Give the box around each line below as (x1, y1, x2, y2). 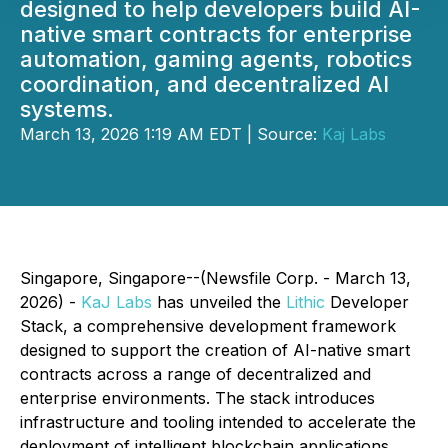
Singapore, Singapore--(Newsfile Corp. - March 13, (20, 268, 411, 288)
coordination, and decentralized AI (20, 71, 389, 97)
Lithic (286, 292, 325, 312)
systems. (20, 96, 114, 122)
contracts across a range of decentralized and (20, 364, 371, 384)
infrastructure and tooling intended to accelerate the (20, 412, 416, 432)
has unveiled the (152, 292, 286, 312)
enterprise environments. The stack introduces (20, 388, 375, 408)
